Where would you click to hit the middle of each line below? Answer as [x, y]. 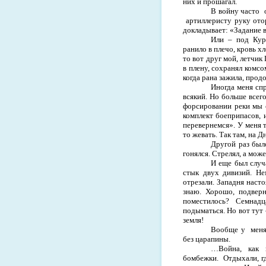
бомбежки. [201, 258]
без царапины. [207, 239]
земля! [193, 220]
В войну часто [235, 11]
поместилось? [206, 201]
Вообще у [229, 229]
